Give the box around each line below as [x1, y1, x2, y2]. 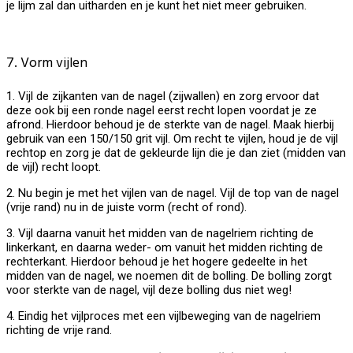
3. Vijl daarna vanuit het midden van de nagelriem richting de [6, 225, 314, 240]
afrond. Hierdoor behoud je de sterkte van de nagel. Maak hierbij [6, 117, 334, 132]
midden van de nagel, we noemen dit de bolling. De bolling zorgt [6, 268, 332, 283]
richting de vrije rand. [6, 322, 112, 337]
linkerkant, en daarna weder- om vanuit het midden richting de [6, 240, 323, 255]
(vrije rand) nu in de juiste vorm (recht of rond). [6, 199, 247, 214]
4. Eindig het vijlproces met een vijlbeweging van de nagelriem [6, 308, 321, 323]
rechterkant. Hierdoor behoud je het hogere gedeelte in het [6, 254, 307, 269]
